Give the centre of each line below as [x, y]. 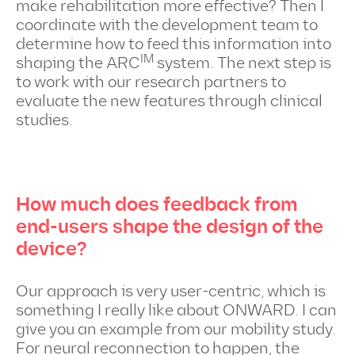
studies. [44, 120]
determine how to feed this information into [174, 44]
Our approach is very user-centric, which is [171, 292]
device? [51, 249]
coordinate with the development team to [167, 25]
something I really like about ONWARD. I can [176, 311]
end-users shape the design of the [170, 227]
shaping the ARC [78, 63]
